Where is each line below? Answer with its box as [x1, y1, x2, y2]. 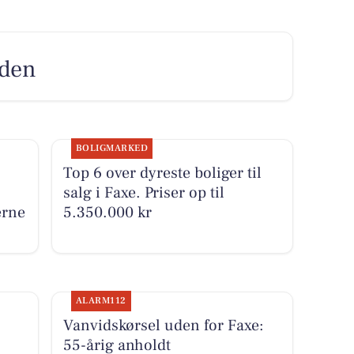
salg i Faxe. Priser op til [62, 182, 224, 203]
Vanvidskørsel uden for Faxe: [62, 314, 264, 336]
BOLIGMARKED [75, 141, 149, 154]
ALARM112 [75, 294, 126, 307]
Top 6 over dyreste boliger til [62, 162, 262, 183]
